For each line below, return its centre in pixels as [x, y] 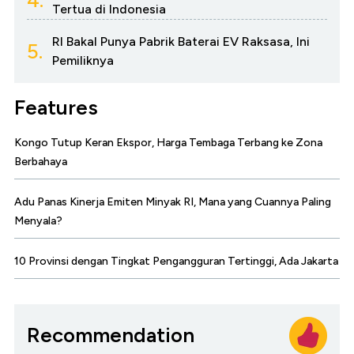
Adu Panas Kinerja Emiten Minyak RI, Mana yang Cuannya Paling [173, 201]
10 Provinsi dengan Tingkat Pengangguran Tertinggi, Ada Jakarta [176, 261]
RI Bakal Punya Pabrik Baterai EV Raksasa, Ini [181, 41]
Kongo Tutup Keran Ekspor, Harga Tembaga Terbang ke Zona [168, 142]
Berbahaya [41, 161]
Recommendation [111, 335]
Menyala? [38, 220]
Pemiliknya [83, 60]
